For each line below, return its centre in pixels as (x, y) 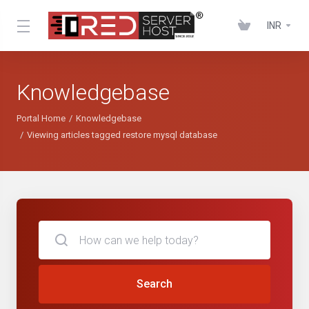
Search (154, 284)
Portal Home (41, 118)
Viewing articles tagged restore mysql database (122, 135)
